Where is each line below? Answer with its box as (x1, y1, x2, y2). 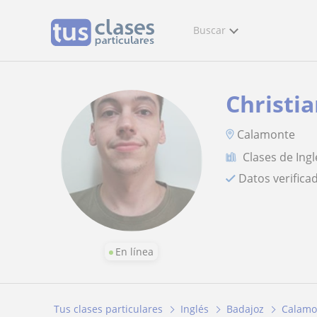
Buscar (193, 23, 226, 37)
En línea (115, 245, 154, 258)
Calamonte (237, 126, 296, 142)
